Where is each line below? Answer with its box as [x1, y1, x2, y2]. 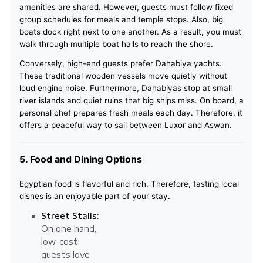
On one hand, [41, 224, 96, 234]
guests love [41, 249, 90, 260]
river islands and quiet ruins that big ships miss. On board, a [19, 96, 244, 106]
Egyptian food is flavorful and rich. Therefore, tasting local [19, 179, 239, 189]
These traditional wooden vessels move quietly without [19, 71, 227, 81]
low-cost [41, 237, 78, 247]
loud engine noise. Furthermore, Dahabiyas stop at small [19, 83, 232, 93]
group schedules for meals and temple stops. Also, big [19, 15, 223, 25]
